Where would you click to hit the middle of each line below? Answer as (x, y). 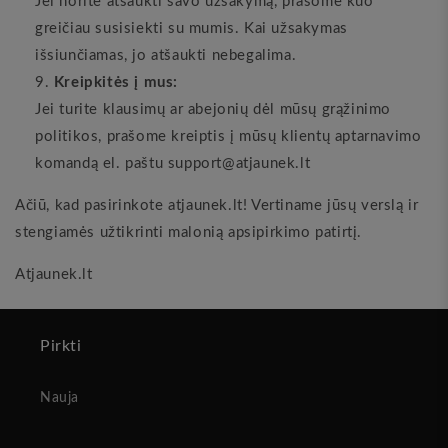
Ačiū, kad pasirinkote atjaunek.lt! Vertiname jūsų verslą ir (217, 205)
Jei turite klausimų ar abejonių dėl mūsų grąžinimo (213, 109)
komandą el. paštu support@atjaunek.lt (173, 163)
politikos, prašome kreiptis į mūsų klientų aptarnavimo (228, 136)
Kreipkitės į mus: (116, 82)
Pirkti (61, 346)
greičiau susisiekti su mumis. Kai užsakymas (191, 28)
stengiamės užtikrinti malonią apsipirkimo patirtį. (189, 232)
